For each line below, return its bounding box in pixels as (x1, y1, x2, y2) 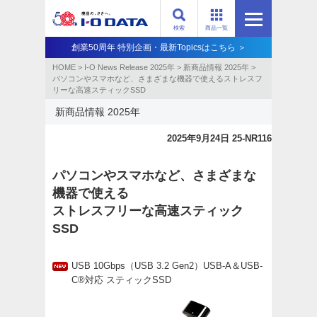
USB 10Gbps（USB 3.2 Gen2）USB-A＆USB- (71, 260, 263, 271)
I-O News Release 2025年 (84, 63, 175, 71)
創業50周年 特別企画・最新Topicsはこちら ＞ (71, 42, 246, 52)
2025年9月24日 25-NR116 (167, 133, 272, 144)
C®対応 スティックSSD (71, 275, 171, 285)
